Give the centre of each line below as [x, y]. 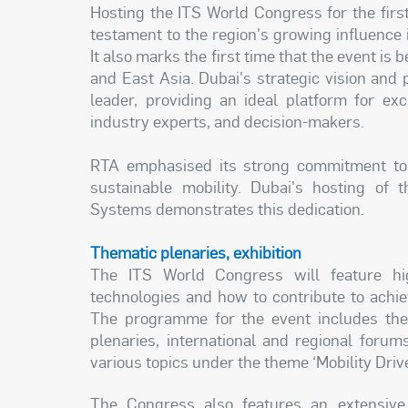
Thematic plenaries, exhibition [196, 251]
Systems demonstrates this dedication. [228, 208]
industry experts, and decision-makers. [228, 120]
